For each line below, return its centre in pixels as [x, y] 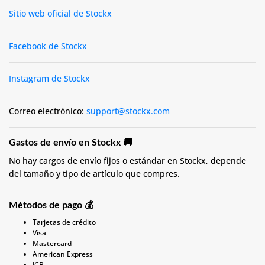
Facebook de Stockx [48, 46]
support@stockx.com [128, 111]
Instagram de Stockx [49, 78]
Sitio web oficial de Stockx [60, 13]
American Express [63, 254]
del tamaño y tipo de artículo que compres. [94, 174]
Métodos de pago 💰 [51, 205]
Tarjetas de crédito [64, 222]
